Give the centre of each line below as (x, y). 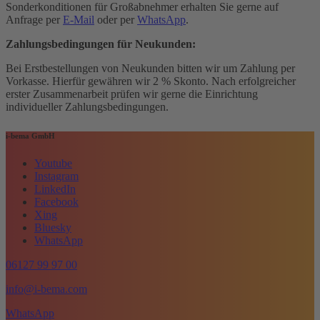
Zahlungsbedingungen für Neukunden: (101, 44)
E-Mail (79, 19)
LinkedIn (55, 189)
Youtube (53, 164)
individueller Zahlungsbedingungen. (87, 106)
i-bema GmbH (30, 135)
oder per (116, 19)
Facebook (56, 202)
